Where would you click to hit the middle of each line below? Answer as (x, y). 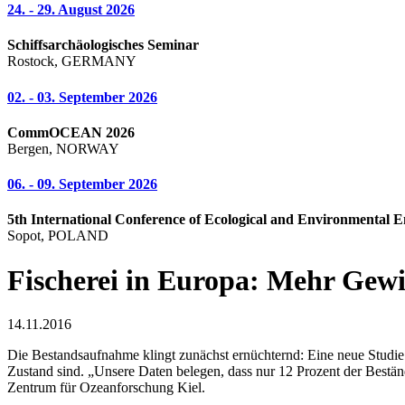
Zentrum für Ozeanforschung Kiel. (106, 388)
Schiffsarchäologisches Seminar (103, 45)
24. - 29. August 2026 (71, 9)
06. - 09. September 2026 (82, 184)
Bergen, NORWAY (63, 148)
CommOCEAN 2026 (71, 132)
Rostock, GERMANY (72, 61)
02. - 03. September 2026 (82, 97)
